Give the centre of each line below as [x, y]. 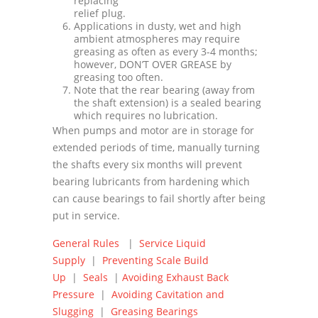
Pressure [73, 294]
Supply [69, 260]
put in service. [86, 215]
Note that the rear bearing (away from [164, 89]
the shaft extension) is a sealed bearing [168, 102]
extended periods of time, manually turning [156, 147]
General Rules [87, 243]
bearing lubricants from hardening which [151, 181]
